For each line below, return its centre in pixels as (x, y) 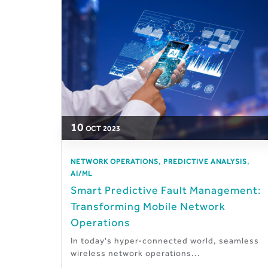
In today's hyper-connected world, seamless (165, 241)
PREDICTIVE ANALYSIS (205, 162)
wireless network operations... (135, 253)
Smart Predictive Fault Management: (166, 190)
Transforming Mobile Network (148, 206)
